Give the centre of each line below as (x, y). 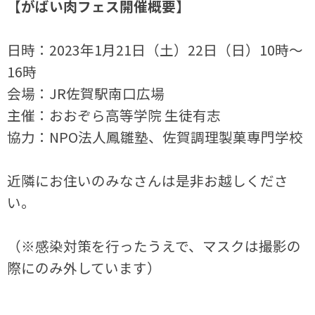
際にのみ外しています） (84, 268)
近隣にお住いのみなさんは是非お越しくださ (148, 181)
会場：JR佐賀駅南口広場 (86, 94)
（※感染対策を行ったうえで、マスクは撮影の (154, 246)
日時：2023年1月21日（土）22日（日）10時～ (155, 50)
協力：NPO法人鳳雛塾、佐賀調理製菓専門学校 (155, 137)
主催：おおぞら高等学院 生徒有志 (114, 115)
